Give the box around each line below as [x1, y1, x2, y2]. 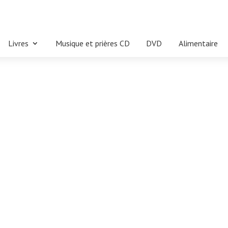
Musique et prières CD [55, 38, 130, 48]
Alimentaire [179, 38, 218, 48]
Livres [8, 38, 28, 48]
